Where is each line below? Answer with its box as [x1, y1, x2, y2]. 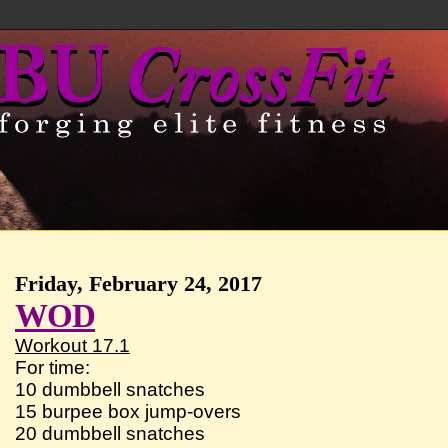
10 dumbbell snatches [15, 379, 206, 400]
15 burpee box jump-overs [15, 401, 242, 422]
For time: [15, 357, 91, 378]
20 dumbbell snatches [15, 423, 206, 444]
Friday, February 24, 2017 [15, 271, 263, 296]
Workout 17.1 [15, 335, 131, 356]
